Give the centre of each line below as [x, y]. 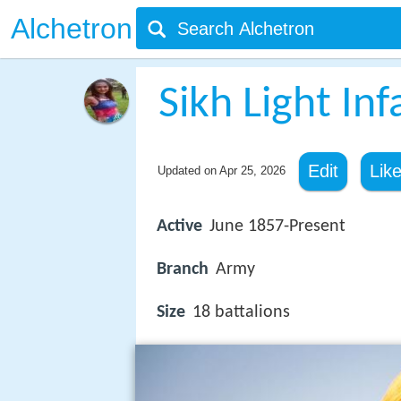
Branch [183, 270]
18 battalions [241, 313]
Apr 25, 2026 [252, 171]
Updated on [188, 171]
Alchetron [72, 29]
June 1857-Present [277, 226]
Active [179, 226]
